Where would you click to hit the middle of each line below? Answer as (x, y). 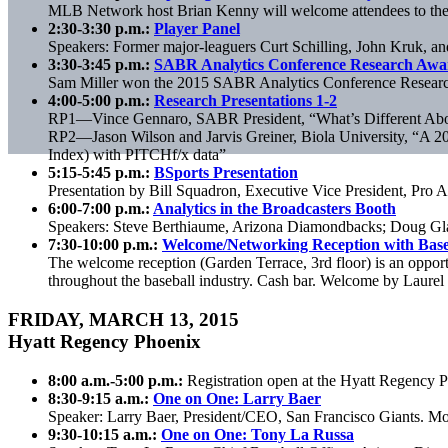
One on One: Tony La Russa (257, 434)
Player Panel (197, 29)
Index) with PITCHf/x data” (137, 155)
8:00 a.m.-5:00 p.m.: (117, 380)
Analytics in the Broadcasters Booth (274, 209)
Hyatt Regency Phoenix (104, 341)
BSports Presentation (226, 173)
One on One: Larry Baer (237, 398)
